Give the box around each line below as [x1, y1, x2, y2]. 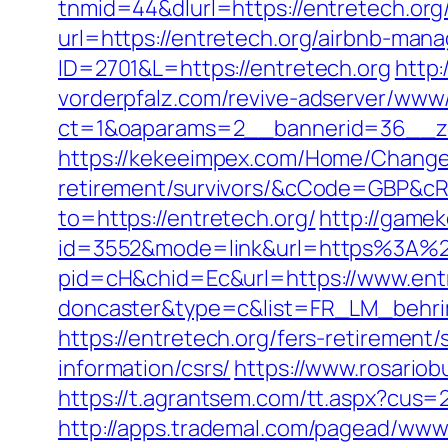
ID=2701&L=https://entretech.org [58, 53, 391, 83]
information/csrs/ [58, 353, 231, 383]
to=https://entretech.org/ [58, 203, 316, 233]
